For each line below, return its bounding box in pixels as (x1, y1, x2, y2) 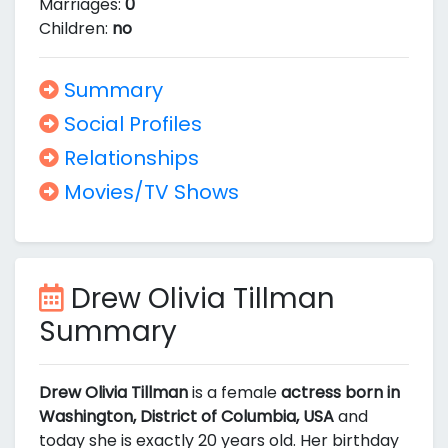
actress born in (281, 381, 400, 404)
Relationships (59, 144, 199, 172)
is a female (188, 381, 281, 404)
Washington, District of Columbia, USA (39, 405, 334, 428)
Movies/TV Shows (59, 178, 239, 206)
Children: (39, 17, 112, 40)
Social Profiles (59, 110, 202, 138)
